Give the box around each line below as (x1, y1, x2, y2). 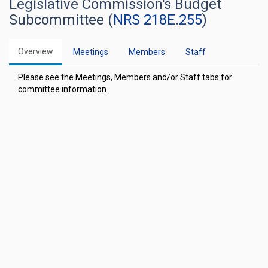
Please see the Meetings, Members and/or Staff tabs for (18, 72, 232, 82)
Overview (18, 47, 53, 56)
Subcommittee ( (9, 11, 113, 28)
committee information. (18, 84, 108, 94)
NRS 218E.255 (113, 11, 202, 28)
